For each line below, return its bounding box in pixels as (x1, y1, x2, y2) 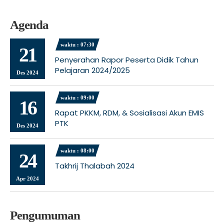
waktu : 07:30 (60, 41, 94, 48)
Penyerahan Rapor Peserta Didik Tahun (55, 54, 198, 65)
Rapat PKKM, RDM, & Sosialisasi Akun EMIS (55, 107, 204, 118)
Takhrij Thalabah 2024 (55, 160, 134, 171)
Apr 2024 (16, 175, 39, 182)
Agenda (10, 18, 48, 32)
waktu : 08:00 (60, 147, 94, 154)
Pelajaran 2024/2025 (55, 65, 130, 76)
